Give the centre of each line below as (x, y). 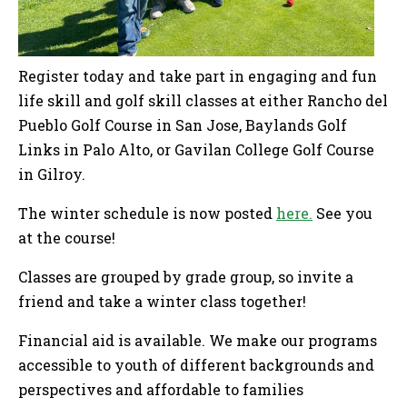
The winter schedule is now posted (147, 213)
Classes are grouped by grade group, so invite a (186, 277)
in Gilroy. (52, 174)
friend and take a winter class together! (162, 302)
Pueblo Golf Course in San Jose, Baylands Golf (183, 125)
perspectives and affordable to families (161, 390)
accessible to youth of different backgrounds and (196, 365)
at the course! (67, 238)
